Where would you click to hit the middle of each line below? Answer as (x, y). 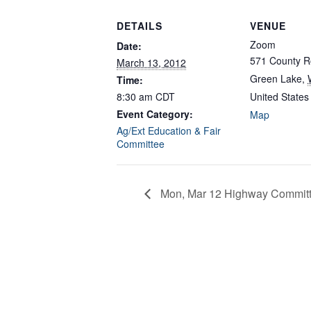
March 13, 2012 (151, 63)
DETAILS (140, 26)
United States (279, 97)
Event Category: (155, 114)
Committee (141, 144)
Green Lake (276, 79)
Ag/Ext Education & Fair (169, 131)
